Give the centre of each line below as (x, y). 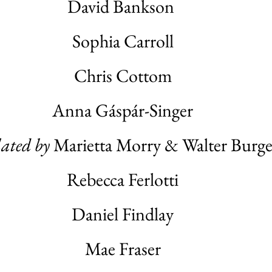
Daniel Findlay (123, 214)
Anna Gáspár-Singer (123, 110)
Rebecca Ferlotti (123, 179)
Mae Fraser (123, 249)
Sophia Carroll (123, 41)
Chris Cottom (123, 76)
